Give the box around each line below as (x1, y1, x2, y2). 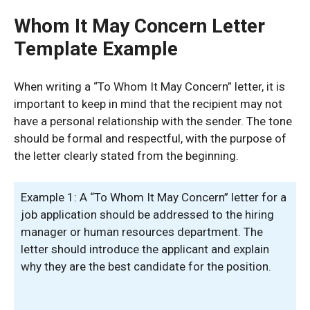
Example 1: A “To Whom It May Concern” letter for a (21, 190, 286, 204)
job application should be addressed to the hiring (21, 208, 274, 221)
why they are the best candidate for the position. (21, 259, 271, 273)
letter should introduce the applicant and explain (21, 242, 269, 256)
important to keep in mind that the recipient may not (14, 96, 282, 111)
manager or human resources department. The (21, 225, 263, 239)
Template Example (14, 37, 178, 60)
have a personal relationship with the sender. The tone (14, 113, 292, 128)
